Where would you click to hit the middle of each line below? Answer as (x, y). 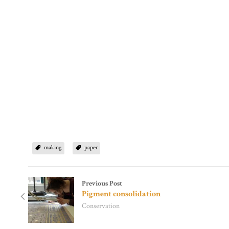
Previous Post (102, 183)
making (53, 147)
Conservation (101, 205)
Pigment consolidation (121, 194)
